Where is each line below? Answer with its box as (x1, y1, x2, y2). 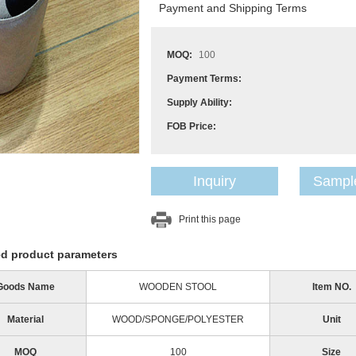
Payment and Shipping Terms (159, 2, 307, 14)
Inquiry (193, 173, 236, 189)
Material (6, 314, 44, 325)
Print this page (179, 214, 241, 225)
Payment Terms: (167, 73, 242, 84)
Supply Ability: (167, 97, 232, 108)
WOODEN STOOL (139, 281, 217, 292)
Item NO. (311, 281, 351, 292)
